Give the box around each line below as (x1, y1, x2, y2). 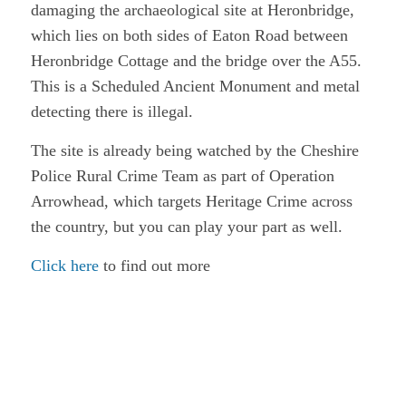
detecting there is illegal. (30, 101, 193, 121)
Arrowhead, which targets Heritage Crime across (30, 192, 353, 211)
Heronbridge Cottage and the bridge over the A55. (30, 51, 362, 70)
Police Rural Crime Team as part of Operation (30, 167, 334, 186)
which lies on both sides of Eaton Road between (30, 25, 348, 44)
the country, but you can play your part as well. (30, 217, 343, 237)
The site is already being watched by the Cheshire (30, 141, 359, 160)
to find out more (102, 256, 210, 275)
